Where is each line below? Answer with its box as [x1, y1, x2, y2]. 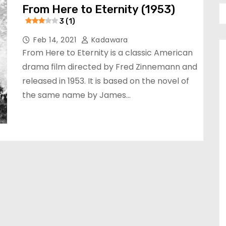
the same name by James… [22, 89, 131, 101]
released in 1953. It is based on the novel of [22, 75, 189, 87]
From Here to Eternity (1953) [22, 3, 175, 16]
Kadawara [89, 35, 128, 45]
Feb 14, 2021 [33, 35, 79, 45]
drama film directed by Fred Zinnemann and [22, 61, 197, 73]
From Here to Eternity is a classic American [22, 47, 193, 59]
